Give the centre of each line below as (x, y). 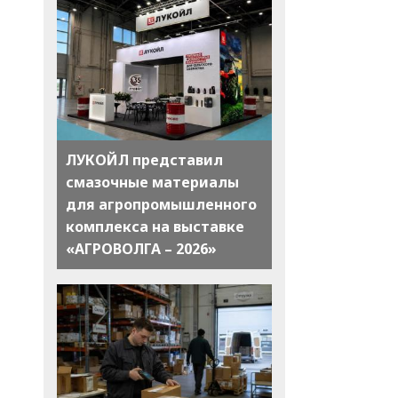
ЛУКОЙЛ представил (144, 160)
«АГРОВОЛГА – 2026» (141, 249)
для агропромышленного (161, 205)
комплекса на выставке (155, 227)
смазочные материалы (152, 183)
